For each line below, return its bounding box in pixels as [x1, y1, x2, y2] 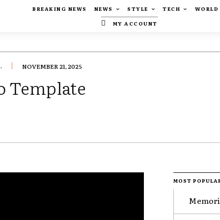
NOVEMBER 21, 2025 [22, 62, 82, 71]
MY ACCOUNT [112, 19, 158, 27]
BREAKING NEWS [32, 5, 87, 13]
